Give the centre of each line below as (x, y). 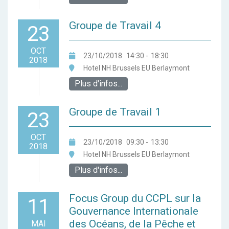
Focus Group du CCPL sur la (135, 199)
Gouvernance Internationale (134, 211)
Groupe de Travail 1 (115, 112)
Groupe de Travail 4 (115, 26)
